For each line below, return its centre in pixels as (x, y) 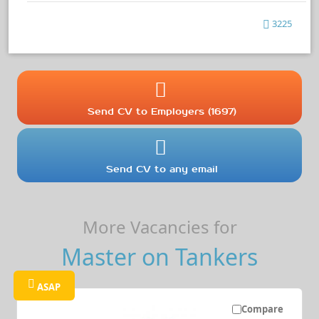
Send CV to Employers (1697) (162, 112)
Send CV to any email (162, 169)
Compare (262, 309)
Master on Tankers (159, 257)
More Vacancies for (159, 227)
